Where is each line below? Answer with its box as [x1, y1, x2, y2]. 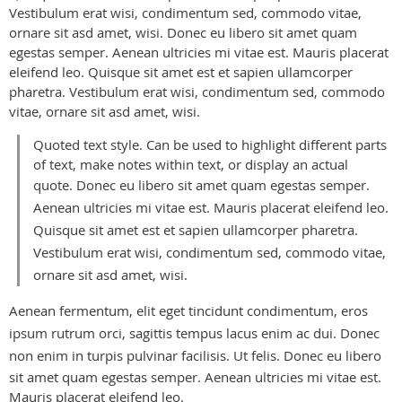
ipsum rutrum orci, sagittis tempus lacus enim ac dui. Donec [9, 323, 380, 342]
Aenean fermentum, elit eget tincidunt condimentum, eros [9, 301, 368, 319]
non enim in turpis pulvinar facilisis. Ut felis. [9, 345, 284, 364]
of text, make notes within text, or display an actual [33, 154, 348, 173]
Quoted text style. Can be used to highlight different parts [33, 135, 387, 153]
